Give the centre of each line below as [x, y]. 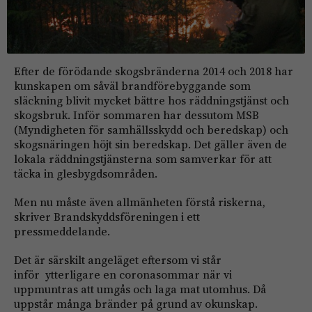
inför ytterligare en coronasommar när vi [123, 275]
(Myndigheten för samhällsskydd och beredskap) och [151, 130]
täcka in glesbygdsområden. [86, 174]
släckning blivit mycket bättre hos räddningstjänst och [151, 101]
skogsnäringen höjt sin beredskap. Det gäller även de [150, 145]
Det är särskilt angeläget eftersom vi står [118, 260]
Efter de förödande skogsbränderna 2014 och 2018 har [154, 71]
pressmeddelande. [62, 232]
